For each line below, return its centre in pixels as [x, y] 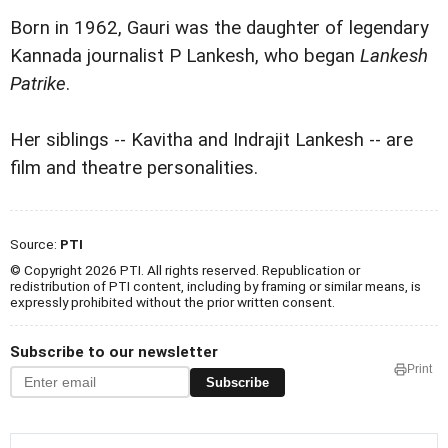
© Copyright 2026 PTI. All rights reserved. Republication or [185, 270]
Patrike [38, 84]
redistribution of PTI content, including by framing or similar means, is [215, 286]
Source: [35, 244]
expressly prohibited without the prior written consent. [172, 302]
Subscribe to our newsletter [114, 352]
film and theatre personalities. [134, 168]
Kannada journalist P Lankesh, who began [182, 56]
